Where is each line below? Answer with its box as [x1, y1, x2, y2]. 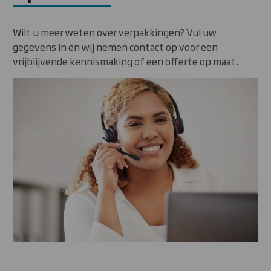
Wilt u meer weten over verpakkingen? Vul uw [13, 25, 217, 40]
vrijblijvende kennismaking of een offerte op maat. [13, 54, 238, 69]
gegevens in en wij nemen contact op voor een [13, 39, 218, 54]
